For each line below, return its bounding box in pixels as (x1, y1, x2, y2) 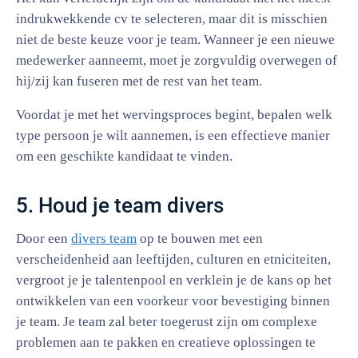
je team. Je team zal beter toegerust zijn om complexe (16, 314, 317, 329)
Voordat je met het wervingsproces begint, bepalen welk (16, 107, 332, 122)
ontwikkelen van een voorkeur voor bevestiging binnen (16, 293, 330, 308)
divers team (71, 231, 137, 246)
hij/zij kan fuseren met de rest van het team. (16, 74, 262, 89)
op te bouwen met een (137, 231, 263, 246)
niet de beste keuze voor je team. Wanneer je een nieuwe (16, 32, 335, 47)
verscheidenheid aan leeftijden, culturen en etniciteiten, (16, 252, 331, 267)
